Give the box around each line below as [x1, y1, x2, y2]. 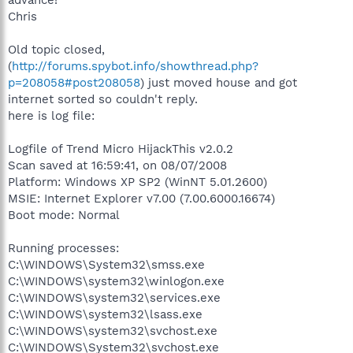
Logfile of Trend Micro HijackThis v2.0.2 [8, 141, 233, 156]
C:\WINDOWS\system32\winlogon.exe [8, 273, 225, 288]
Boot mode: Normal [8, 207, 120, 222]
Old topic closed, [8, 42, 105, 57]
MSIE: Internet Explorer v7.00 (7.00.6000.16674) [8, 191, 275, 206]
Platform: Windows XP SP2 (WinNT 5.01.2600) [8, 174, 267, 189]
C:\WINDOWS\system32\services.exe [8, 290, 221, 305]
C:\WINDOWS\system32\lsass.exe [8, 307, 203, 321]
